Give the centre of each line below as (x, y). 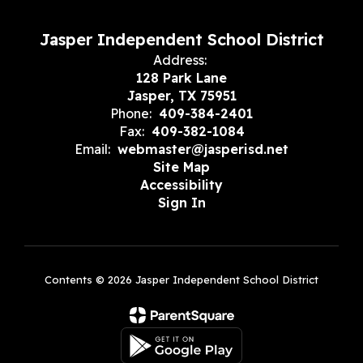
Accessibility (181, 185)
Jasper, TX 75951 (181, 96)
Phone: (131, 114)
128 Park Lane (181, 78)
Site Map (181, 167)
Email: (92, 149)
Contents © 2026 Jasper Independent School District (181, 280)
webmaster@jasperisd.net (203, 149)
